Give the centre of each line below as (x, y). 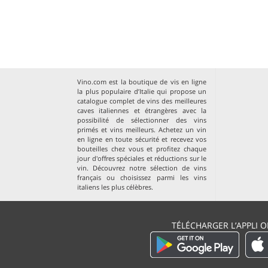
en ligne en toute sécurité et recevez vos (142, 139)
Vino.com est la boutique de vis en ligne (142, 82)
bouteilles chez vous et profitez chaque (142, 149)
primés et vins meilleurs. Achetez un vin (142, 130)
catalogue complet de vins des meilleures (142, 101)
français (89, 178)
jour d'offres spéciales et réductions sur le (142, 159)
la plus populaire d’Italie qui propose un (142, 92)
